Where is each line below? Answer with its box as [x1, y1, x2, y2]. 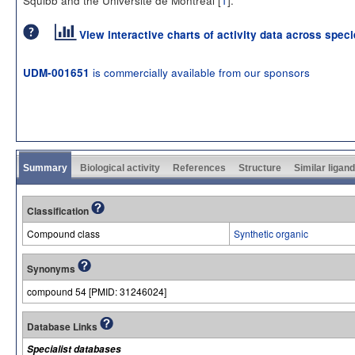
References [173, 162, 226, 174]
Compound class [27, 226, 100, 240]
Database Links [27, 319, 100, 334]
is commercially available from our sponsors [90, 63, 310, 80]
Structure [239, 162, 281, 174]
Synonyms [27, 261, 78, 276]
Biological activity [80, 162, 160, 174]
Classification [27, 203, 91, 218]
